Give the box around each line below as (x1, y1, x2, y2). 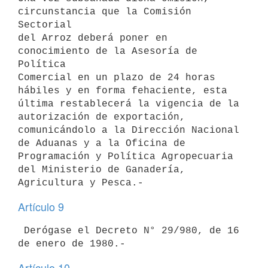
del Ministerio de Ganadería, (18, 164, 185, 175)
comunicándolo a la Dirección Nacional (18, 124, 239, 136)
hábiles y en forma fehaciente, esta (18, 85, 227, 96)
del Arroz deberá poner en (18, 32, 167, 44)
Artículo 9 (18, 199, 64, 214)
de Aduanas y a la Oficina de (18, 138, 185, 149)
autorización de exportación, (18, 111, 185, 123)
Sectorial (18, 19, 72, 31)
